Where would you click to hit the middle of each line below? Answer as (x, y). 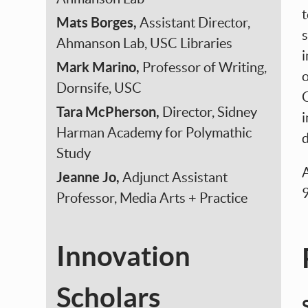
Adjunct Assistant (175, 177)
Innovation (124, 256)
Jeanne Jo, (90, 177)
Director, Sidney (210, 112)
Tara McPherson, (110, 112)
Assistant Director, (195, 23)
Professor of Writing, (205, 67)
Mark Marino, (100, 67)
